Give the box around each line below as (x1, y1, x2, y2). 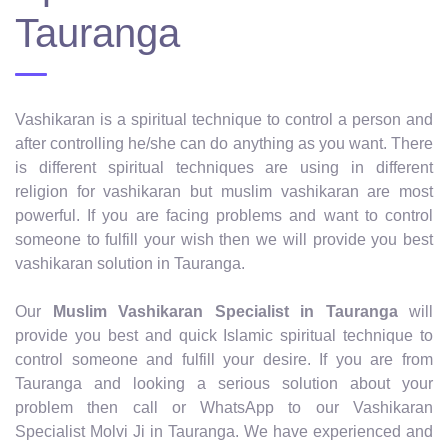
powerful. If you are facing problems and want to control (15, 206, 433, 224)
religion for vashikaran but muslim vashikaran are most (15, 182, 433, 200)
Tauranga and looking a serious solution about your (15, 374, 433, 392)
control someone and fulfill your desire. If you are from (15, 350, 433, 368)
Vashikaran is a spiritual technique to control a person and (15, 110, 433, 128)
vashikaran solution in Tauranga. (15, 254, 245, 272)
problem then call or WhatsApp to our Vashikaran (15, 398, 433, 416)
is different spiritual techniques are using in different (15, 158, 433, 176)
